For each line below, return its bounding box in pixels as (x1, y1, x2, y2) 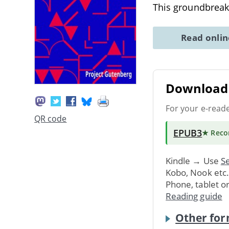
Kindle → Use (166, 154, 221, 167)
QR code (34, 113, 67, 125)
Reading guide (166, 190, 222, 202)
